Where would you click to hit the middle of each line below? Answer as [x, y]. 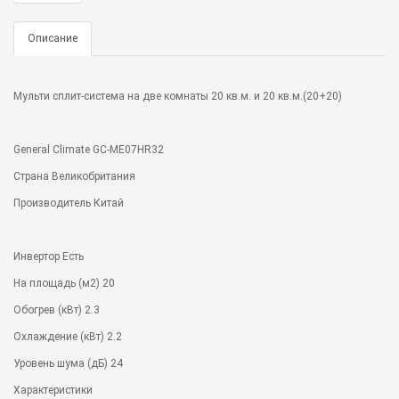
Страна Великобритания [74, 176]
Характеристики [53, 390]
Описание [53, 38]
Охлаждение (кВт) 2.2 [68, 336]
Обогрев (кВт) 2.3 [57, 309]
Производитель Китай [69, 203]
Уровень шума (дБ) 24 [68, 363]
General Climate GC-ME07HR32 [89, 149]
